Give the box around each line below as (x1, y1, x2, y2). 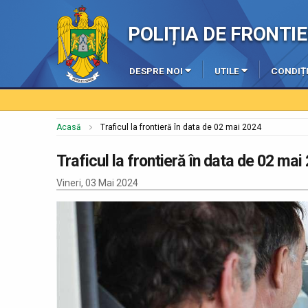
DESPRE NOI (129, 66, 183, 76)
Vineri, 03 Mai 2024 (56, 177, 138, 188)
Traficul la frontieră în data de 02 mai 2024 (100, 122, 261, 133)
